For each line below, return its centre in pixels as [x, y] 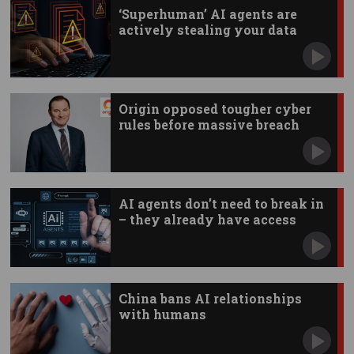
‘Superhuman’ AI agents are [207, 14]
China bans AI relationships [210, 299]
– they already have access [207, 220]
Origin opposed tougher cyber [215, 109]
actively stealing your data [207, 30]
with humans [162, 314]
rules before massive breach [209, 125]
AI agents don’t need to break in [221, 204]
